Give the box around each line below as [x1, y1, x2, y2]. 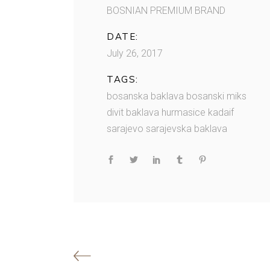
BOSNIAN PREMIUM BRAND [107, 5, 225, 17]
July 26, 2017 [107, 48, 163, 60]
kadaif [208, 107, 234, 119]
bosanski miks [186, 90, 246, 102]
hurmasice [162, 107, 206, 119]
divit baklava [107, 107, 159, 119]
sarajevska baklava [146, 123, 227, 135]
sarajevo [107, 123, 143, 135]
